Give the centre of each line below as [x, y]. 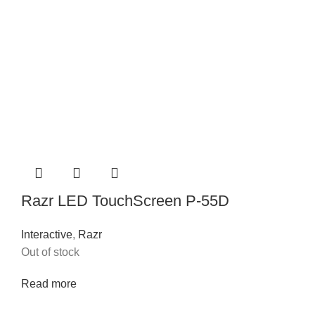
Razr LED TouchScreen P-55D [125, 201]
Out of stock [50, 252]
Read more [49, 284]
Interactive [47, 235]
